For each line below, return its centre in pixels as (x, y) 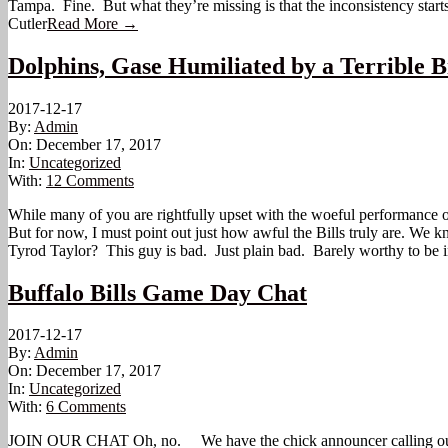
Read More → (92, 23)
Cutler (27, 23)
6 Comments (86, 407)
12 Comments (90, 180)
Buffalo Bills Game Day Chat (157, 292)
